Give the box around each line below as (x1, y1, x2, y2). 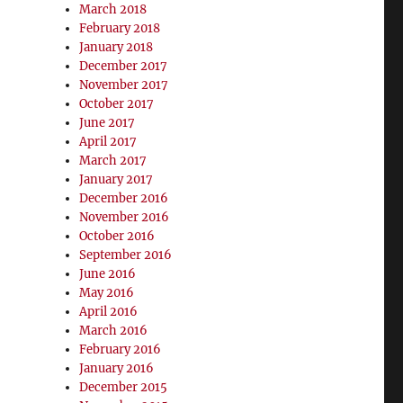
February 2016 (79, 342, 162, 357)
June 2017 (79, 115, 136, 130)
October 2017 (79, 96, 155, 112)
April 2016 (79, 304, 139, 319)
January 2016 (79, 361, 155, 376)
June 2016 (79, 266, 137, 282)
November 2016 (79, 210, 170, 225)
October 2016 (79, 228, 156, 244)
